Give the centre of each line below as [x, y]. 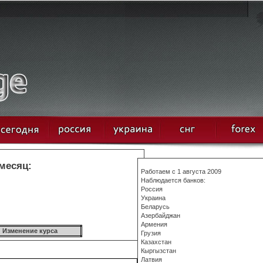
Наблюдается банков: [173, 180]
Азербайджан [161, 215]
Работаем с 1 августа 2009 [181, 171]
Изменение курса [30, 231]
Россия [152, 189]
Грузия [151, 233]
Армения [154, 224]
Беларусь [155, 207]
